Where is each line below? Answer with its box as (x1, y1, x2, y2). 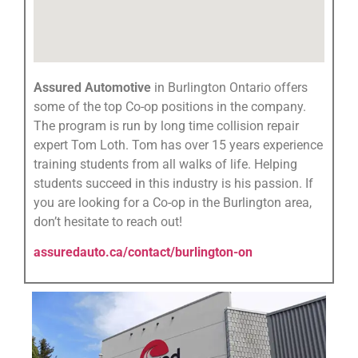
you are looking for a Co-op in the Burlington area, (34, 194, 312, 210)
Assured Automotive (34, 79, 151, 95)
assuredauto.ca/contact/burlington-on (34, 245, 253, 261)
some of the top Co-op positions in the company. (34, 98, 306, 114)
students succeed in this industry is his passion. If (34, 175, 313, 191)
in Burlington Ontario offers (151, 79, 308, 95)
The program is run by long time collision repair (34, 117, 299, 133)
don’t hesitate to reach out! (34, 213, 182, 229)
